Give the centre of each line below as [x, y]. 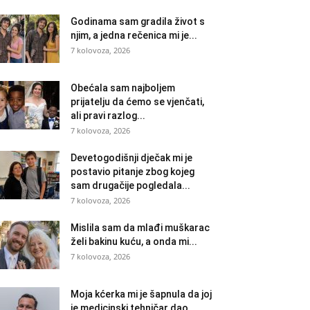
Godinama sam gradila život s [138, 21]
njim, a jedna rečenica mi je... [134, 35]
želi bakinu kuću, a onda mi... [134, 241]
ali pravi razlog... [108, 116]
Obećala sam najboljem [123, 88]
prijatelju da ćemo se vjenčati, [137, 102]
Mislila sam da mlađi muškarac [140, 228]
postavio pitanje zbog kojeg [133, 172]
